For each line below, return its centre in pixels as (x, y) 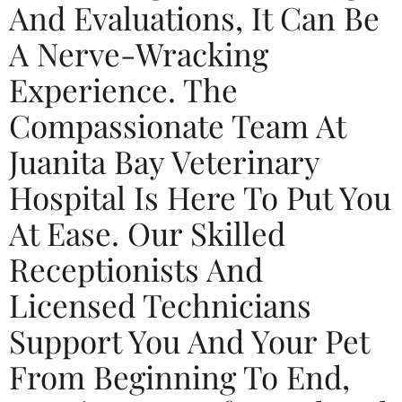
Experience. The (123, 89)
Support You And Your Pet (189, 340)
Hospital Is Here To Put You (200, 197)
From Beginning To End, (179, 376)
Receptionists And (136, 268)
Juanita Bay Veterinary (164, 161)
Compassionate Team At (177, 125)
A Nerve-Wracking (139, 53)
